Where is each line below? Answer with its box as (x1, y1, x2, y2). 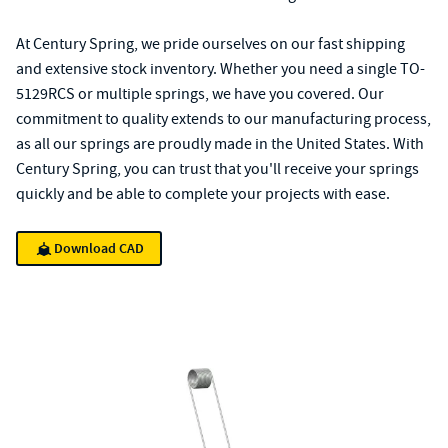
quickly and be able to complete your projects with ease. (16, 184, 390, 204)
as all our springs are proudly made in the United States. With (16, 134, 424, 154)
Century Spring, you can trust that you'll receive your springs (16, 159, 419, 179)
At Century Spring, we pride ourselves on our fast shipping (16, 34, 405, 54)
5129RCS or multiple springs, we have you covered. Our (16, 84, 384, 104)
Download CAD (54, 239, 144, 258)
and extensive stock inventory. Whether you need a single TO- (16, 59, 425, 79)
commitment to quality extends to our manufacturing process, (16, 109, 431, 129)
